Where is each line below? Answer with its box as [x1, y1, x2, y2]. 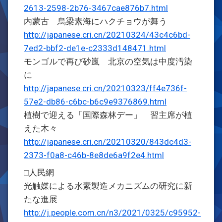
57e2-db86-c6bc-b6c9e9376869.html [24, 97, 166, 107]
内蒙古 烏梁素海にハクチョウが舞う [24, 16, 167, 26]
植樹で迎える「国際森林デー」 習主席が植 [24, 110, 192, 120]
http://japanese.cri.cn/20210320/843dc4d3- [24, 137, 191, 147]
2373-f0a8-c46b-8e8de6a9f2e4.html [24, 150, 164, 160]
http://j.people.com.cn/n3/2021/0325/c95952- [24, 208, 201, 218]
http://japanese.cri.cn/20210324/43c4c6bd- [24, 30, 190, 40]
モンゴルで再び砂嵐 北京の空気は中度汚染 [24, 56, 192, 66]
